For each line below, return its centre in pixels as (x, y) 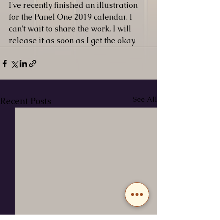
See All (145, 99)
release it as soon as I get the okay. (73, 41)
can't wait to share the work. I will (71, 29)
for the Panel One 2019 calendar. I (71, 17)
